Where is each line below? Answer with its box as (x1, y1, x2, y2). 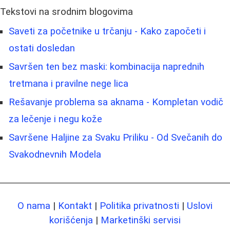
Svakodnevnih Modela (9, 148, 101, 160)
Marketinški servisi (101, 214, 181, 226)
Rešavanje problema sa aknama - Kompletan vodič (9, 96, 223, 108)
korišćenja (49, 214, 93, 226)
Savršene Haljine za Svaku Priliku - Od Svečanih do (9, 131, 222, 143)
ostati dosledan (9, 42, 75, 54)
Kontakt (58, 200, 92, 212)
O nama (17, 200, 50, 212)
